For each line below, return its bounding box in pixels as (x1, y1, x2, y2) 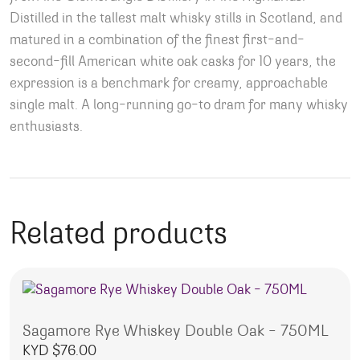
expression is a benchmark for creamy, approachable (10, 77, 328, 92)
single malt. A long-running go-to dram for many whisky (10, 99, 348, 113)
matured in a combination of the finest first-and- (10, 34, 305, 48)
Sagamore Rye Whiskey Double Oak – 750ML (22, 323, 329, 340)
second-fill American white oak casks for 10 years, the (10, 55, 336, 70)
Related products (10, 220, 227, 252)
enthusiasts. (10, 121, 83, 135)
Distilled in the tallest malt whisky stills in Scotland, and (10, 12, 342, 27)
